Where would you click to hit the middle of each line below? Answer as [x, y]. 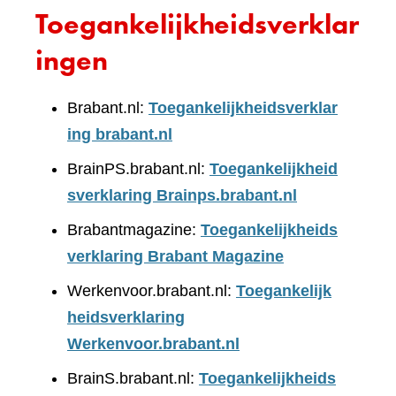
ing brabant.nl [120, 134]
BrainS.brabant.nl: [133, 378]
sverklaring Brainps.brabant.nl [182, 195]
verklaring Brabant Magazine [175, 256]
